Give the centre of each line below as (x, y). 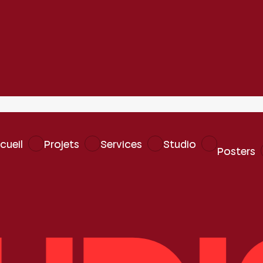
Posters (236, 151)
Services (121, 144)
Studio (179, 144)
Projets (61, 144)
